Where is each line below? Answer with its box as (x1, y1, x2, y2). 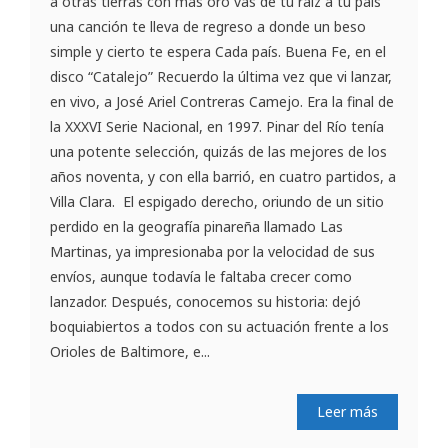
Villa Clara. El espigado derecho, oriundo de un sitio (50, 191, 384, 211)
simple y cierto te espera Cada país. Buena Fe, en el (50, 41, 386, 61)
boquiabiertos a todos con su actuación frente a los (50, 316, 389, 336)
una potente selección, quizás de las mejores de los (50, 141, 387, 161)
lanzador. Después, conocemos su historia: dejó (50, 291, 361, 311)
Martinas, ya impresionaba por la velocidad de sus (50, 241, 375, 261)
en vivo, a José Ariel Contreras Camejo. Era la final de (50, 91, 394, 111)
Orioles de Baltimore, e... (50, 341, 210, 361)
